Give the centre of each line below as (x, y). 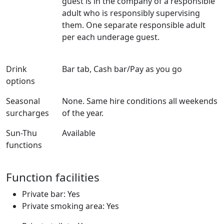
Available (79, 133)
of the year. (83, 113)
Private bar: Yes (51, 194)
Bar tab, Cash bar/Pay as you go (122, 69)
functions (24, 145)
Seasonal (23, 101)
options (20, 81)
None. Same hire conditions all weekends (140, 101)
